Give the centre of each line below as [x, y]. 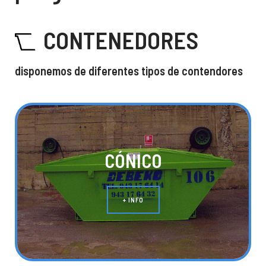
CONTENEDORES [118, 40]
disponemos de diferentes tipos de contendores [129, 71]
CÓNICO [133, 160]
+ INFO [133, 199]
